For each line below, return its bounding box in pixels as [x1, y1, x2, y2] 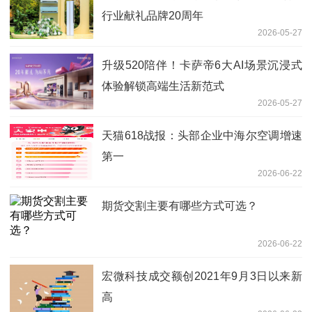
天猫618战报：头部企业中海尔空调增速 [102, 130, 302, 142]
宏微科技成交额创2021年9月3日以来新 [102, 270, 302, 283]
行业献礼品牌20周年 [102, 10, 203, 22]
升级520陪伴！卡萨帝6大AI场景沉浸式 [102, 59, 302, 72]
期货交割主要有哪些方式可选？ [102, 200, 258, 212]
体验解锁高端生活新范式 [102, 80, 224, 93]
